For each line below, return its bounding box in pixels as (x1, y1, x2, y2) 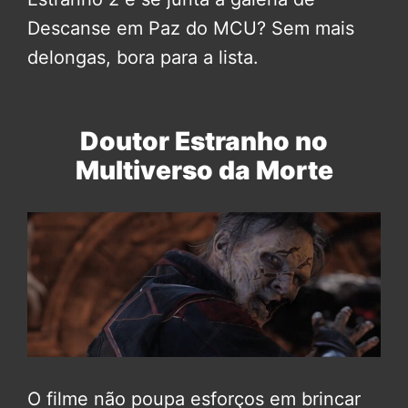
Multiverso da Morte (75, 154, 333, 186)
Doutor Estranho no (80, 125, 328, 157)
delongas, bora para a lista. (27, 46, 259, 68)
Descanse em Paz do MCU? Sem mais (27, 16, 354, 39)
